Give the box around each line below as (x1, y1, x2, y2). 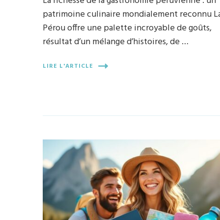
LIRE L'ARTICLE (43, 61, 94, 71)
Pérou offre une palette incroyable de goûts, (43, 21, 212, 36)
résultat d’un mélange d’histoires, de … (43, 35, 189, 50)
